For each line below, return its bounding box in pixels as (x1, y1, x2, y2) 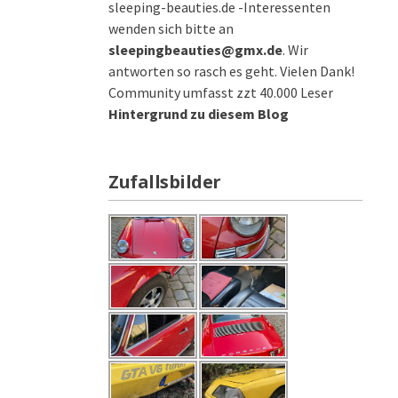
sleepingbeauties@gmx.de (108, 41, 283, 59)
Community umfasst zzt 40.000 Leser (108, 84, 333, 101)
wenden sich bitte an (108, 20, 234, 37)
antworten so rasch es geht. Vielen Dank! (108, 62, 354, 80)
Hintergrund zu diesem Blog (108, 105, 289, 123)
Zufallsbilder (108, 170, 221, 194)
